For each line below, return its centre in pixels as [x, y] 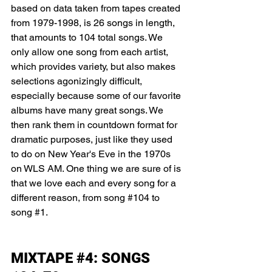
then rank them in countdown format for [95, 125]
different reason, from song [69, 198]
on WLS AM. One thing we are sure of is [97, 168]
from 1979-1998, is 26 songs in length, [94, 23]
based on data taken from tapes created [97, 8]
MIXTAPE [44, 258]
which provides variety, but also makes [94, 66]
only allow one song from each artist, [91, 52]
